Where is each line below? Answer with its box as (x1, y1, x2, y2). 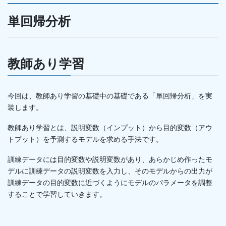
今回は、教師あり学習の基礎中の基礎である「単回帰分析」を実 (8, 91, 212, 100)
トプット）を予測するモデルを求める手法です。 (8, 135, 163, 143)
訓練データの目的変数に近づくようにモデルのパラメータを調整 (8, 178, 212, 187)
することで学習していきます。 (8, 190, 106, 198)
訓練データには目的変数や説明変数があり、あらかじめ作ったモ (8, 155, 212, 163)
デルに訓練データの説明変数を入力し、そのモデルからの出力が (8, 166, 212, 175)
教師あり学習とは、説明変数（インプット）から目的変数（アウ (8, 123, 212, 132)
